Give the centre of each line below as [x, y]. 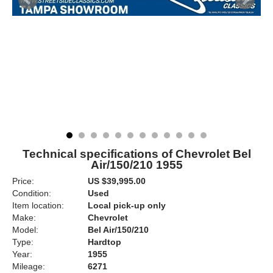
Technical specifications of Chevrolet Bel [136, 154]
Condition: [32, 193]
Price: [23, 181]
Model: [25, 230]
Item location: [38, 205]
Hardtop [105, 242]
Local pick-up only [127, 205]
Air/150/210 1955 [136, 165]
